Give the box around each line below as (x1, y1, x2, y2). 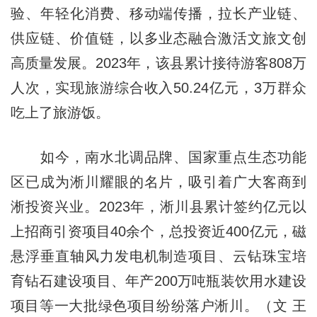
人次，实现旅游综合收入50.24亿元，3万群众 (10, 80, 307, 96)
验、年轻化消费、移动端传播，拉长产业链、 (10, 6, 307, 21)
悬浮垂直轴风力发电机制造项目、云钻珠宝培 (10, 248, 307, 264)
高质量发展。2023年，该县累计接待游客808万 (10, 55, 307, 71)
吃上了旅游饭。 (10, 105, 110, 120)
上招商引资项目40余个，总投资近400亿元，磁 (10, 224, 307, 239)
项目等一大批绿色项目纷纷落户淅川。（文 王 (10, 298, 307, 313)
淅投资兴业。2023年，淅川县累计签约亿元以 (10, 199, 307, 214)
